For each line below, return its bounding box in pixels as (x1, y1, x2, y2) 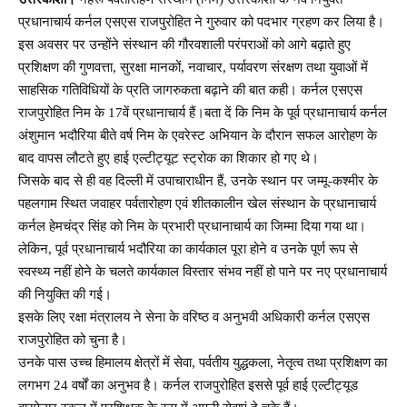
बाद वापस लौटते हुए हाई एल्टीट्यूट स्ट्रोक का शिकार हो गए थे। (18, 150, 319, 165)
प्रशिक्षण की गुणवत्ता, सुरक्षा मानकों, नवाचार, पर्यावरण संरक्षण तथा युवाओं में (18, 59, 368, 74)
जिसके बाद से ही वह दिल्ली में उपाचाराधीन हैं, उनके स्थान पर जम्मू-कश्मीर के (18, 173, 378, 188)
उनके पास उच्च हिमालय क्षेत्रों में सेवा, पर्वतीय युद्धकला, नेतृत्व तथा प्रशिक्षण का (18, 354, 387, 370)
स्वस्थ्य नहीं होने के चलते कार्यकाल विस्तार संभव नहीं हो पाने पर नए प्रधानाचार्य (18, 263, 387, 279)
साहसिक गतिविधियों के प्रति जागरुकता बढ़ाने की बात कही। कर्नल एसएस (18, 82, 362, 97)
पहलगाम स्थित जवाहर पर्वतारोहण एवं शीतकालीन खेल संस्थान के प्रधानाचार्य (18, 195, 376, 211)
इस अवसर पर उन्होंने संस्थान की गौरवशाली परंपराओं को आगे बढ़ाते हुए (18, 36, 351, 52)
